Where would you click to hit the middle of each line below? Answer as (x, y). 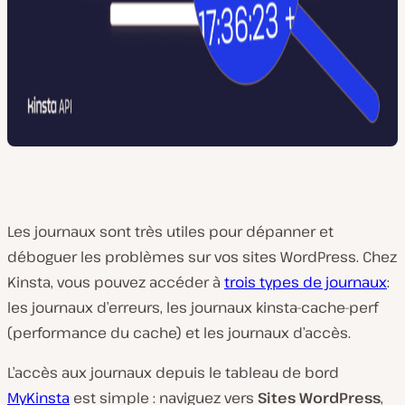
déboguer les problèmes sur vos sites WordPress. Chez (202, 257)
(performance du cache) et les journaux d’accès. (179, 333)
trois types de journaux (306, 282)
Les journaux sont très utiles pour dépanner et (170, 231)
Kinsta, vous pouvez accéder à (116, 282)
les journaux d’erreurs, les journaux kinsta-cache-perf (193, 307)
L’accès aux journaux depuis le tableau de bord (173, 372)
